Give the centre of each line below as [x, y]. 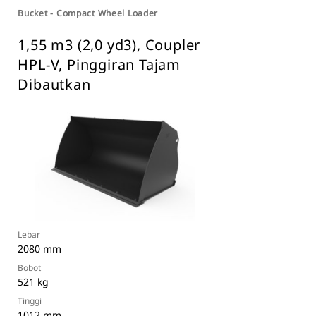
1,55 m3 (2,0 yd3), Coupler [109, 45]
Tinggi [30, 301]
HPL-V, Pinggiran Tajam [99, 65]
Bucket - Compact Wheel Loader [88, 13]
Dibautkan [54, 84]
